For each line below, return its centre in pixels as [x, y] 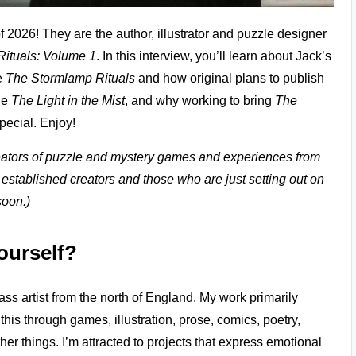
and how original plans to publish [230, 79]
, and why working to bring [200, 101]
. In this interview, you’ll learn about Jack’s [214, 56]
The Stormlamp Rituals [70, 79]
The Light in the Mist [68, 101]
